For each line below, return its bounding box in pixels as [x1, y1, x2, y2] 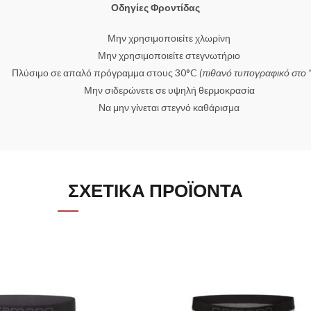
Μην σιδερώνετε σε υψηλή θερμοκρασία [83, 84, 255, 96]
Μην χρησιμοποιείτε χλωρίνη [108, 32, 231, 44]
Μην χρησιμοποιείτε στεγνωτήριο [98, 49, 241, 62]
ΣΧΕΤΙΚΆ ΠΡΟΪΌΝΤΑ [67, 178, 243, 204]
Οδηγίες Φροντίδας [110, 1, 200, 14]
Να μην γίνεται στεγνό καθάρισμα [99, 101, 240, 114]
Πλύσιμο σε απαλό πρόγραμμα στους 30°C [11, 67, 199, 79]
